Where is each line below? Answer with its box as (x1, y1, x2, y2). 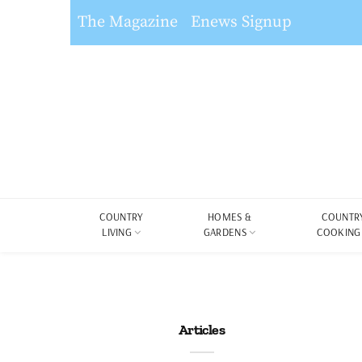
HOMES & (208, 210, 252, 223)
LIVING (102, 225, 133, 238)
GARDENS (203, 225, 247, 238)
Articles (178, 321, 225, 339)
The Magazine (78, 12, 178, 32)
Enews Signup (191, 12, 292, 32)
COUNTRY (99, 210, 144, 223)
